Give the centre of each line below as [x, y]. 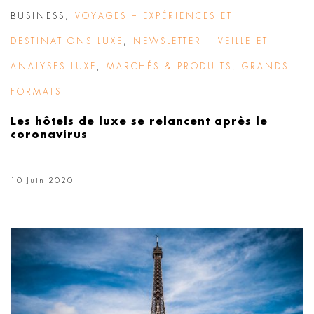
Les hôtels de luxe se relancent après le [139, 122]
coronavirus [49, 135]
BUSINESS [38, 16]
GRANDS [265, 67]
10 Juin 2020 [42, 181]
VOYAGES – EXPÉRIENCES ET [154, 16]
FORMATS [36, 92]
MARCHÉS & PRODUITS [169, 67]
